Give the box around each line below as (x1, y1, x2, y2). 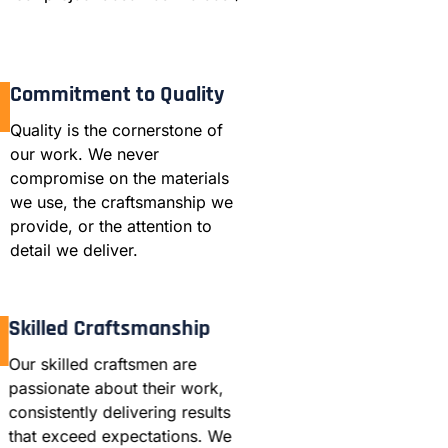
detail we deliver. (10, 240, 139, 261)
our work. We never (10, 144, 160, 165)
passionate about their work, (10, 378, 226, 399)
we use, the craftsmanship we (10, 192, 234, 213)
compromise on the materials (10, 168, 230, 189)
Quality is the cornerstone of (10, 120, 224, 141)
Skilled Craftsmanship (10, 315, 213, 344)
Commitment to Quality (10, 81, 225, 110)
